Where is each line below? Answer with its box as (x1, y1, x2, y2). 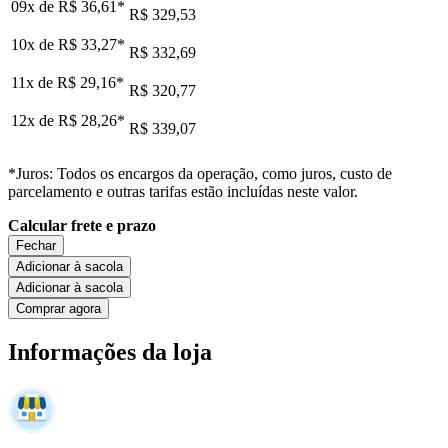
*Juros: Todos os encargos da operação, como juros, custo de (8, 164, 392, 182)
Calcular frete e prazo (8, 216, 156, 234)
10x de (11, 35, 58, 53)
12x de (11, 111, 58, 129)
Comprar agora (16, 300, 101, 316)
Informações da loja (8, 338, 212, 365)
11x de (11, 73, 57, 91)
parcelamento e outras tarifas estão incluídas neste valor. (8, 182, 358, 200)
